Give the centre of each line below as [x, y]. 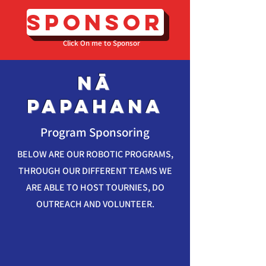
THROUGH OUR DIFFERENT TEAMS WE [95, 171]
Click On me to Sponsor [102, 43]
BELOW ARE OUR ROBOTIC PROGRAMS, [95, 154]
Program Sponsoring [95, 132]
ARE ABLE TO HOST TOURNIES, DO [95, 187]
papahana [95, 106]
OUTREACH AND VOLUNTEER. [95, 204]
